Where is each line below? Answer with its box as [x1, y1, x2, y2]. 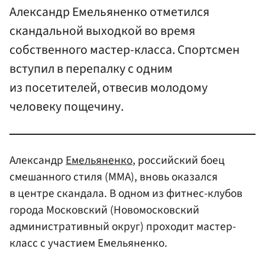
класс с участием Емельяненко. [9, 234, 167, 251]
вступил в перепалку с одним [9, 60, 173, 79]
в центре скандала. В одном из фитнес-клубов [9, 185, 243, 202]
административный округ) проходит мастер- [9, 218, 236, 235]
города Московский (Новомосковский [9, 201, 199, 218]
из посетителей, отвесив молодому [9, 79, 208, 98]
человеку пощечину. [9, 98, 124, 117]
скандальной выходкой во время [9, 22, 195, 41]
